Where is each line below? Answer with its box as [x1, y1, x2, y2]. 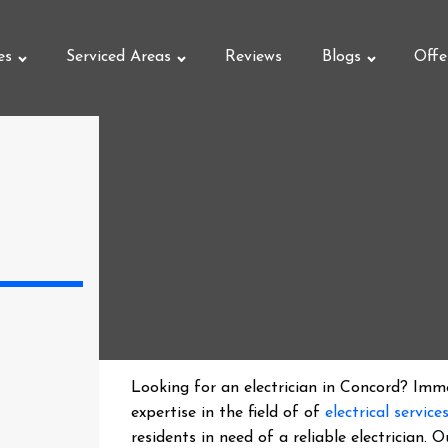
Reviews [224, 49, 282, 65]
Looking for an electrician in [131, 380, 341, 396]
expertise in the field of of [131, 405, 326, 421]
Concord [340, 380, 401, 396]
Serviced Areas [65, 49, 171, 65]
